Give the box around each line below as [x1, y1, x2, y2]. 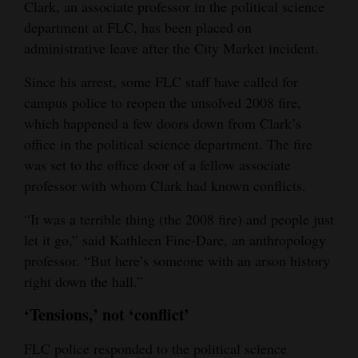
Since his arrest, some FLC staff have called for [24, 71, 298, 91]
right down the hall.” [24, 271, 143, 291]
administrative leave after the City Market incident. [24, 38, 319, 58]
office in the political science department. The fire [24, 133, 312, 153]
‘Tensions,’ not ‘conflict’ [24, 302, 189, 326]
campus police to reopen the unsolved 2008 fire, [24, 92, 301, 112]
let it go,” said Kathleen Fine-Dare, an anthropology [24, 229, 326, 249]
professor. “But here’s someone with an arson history [24, 250, 330, 270]
